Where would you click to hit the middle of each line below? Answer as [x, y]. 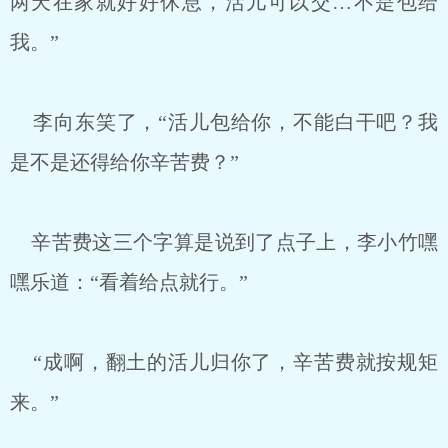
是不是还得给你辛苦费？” [124, 162]
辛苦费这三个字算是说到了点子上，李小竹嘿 [224, 242]
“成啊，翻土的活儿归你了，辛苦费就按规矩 [224, 362]
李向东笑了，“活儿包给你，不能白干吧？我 [224, 122]
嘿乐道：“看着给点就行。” [129, 282]
